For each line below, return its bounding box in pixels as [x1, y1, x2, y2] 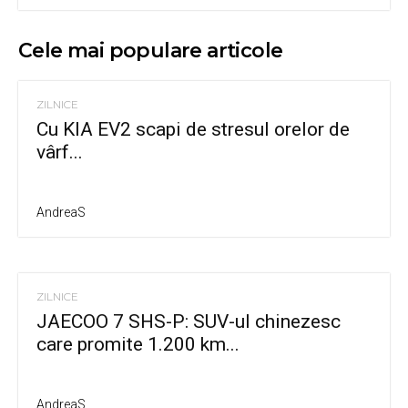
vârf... [36, 141, 83, 164]
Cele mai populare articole [18, 38, 283, 64]
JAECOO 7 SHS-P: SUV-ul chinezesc [36, 311, 341, 333]
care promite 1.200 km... [36, 333, 240, 356]
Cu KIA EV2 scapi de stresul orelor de [36, 118, 350, 141]
